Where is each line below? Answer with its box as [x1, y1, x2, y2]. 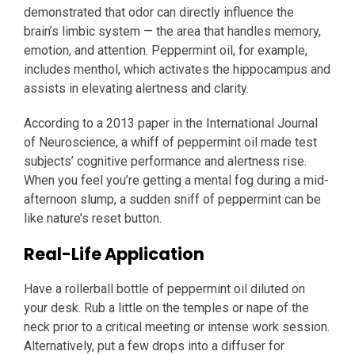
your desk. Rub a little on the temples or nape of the [24, 300, 309, 316]
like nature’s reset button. [24, 211, 165, 227]
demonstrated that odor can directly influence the [24, 5, 294, 21]
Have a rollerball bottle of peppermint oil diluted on [24, 281, 305, 297]
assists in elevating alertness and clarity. [24, 81, 249, 97]
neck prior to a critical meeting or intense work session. [24, 319, 330, 335]
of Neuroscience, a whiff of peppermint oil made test [24, 135, 317, 151]
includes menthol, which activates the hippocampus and [24, 62, 330, 78]
